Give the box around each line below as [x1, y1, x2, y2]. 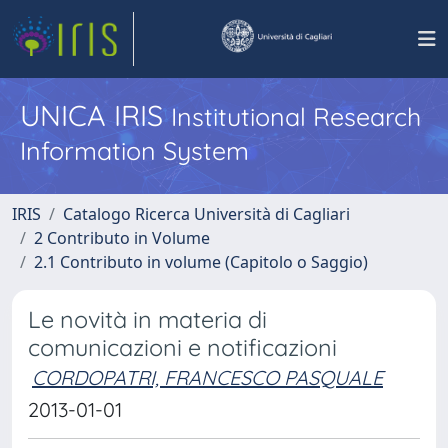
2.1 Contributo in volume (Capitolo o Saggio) [34, 251, 368, 273]
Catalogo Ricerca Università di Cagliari [63, 203, 350, 225]
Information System [20, 135, 249, 166]
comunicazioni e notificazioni [28, 333, 337, 362]
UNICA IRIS [20, 97, 171, 133]
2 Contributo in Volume [34, 227, 210, 249]
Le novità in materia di [28, 305, 267, 334]
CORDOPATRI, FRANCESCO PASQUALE [32, 365, 383, 390]
